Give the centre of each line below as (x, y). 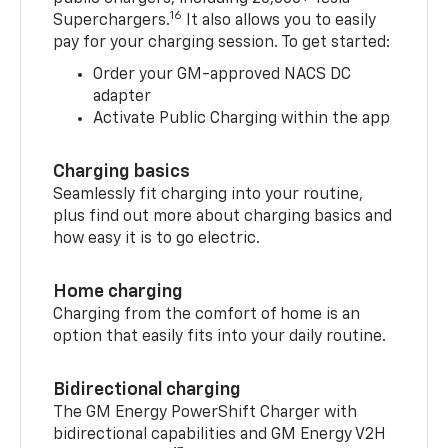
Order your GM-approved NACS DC (222, 74)
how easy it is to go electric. (157, 238)
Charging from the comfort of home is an (207, 314)
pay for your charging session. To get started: (222, 42)
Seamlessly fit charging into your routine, (208, 194)
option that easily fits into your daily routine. (222, 336)
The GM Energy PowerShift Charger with (205, 412)
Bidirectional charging (147, 389)
